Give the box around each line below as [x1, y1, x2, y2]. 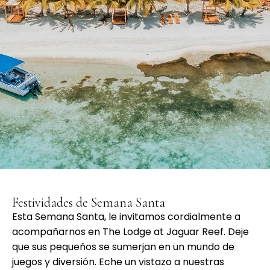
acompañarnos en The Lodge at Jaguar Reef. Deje [12, 225, 249, 239]
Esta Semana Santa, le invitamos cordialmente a [12, 210, 240, 224]
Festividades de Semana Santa [12, 195, 165, 211]
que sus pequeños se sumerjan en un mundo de [12, 240, 234, 254]
